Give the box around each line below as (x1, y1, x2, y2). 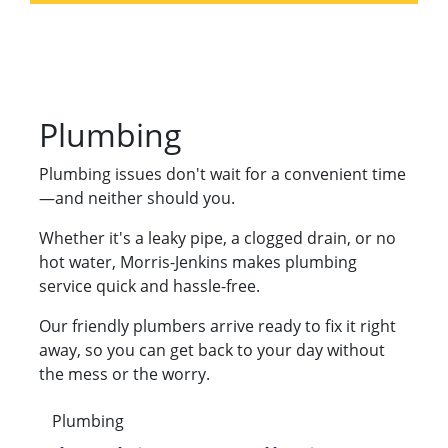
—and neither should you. (39, 187, 235, 210)
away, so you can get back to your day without (39, 339, 385, 362)
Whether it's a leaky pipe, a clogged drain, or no (39, 227, 396, 250)
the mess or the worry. (39, 363, 210, 386)
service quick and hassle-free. (39, 275, 260, 298)
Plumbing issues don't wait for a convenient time (39, 163, 406, 186)
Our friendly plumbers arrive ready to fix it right (39, 315, 396, 338)
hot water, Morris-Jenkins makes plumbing (39, 251, 357, 274)
